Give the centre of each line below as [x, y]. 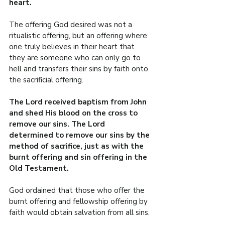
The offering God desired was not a [72, 25]
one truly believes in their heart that [73, 47]
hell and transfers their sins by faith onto [80, 69]
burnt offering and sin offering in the [79, 157]
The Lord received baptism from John [79, 102]
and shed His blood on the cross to [74, 113]
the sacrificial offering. [46, 80]
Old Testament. [39, 168]
